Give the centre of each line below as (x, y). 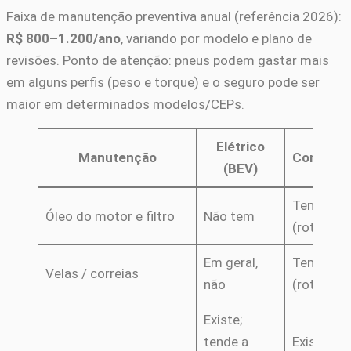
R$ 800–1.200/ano (63, 39)
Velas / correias (92, 274)
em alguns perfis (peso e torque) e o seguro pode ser (163, 83)
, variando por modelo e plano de (216, 39)
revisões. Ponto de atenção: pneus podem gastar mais (168, 61)
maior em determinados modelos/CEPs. (125, 105)
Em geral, (230, 263)
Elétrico (241, 147)
